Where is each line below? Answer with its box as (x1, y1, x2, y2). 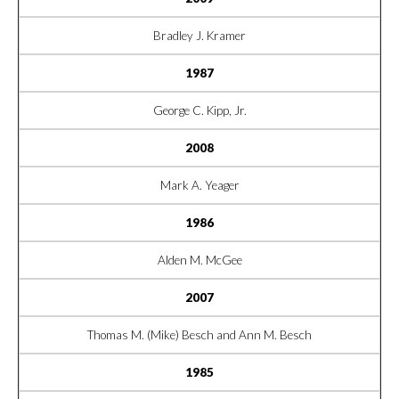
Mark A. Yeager (159, 177, 240, 192)
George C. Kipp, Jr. (152, 102, 247, 118)
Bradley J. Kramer (153, 28, 246, 43)
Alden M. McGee (157, 252, 242, 267)
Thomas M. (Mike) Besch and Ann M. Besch (87, 327, 312, 342)
